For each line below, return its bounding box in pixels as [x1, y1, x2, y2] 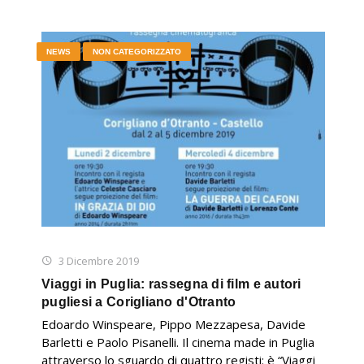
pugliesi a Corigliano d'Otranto [41, 294, 236, 309]
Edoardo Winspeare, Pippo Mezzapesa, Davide [41, 315, 305, 332]
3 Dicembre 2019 [58, 253, 139, 268]
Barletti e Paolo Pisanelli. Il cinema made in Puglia [41, 333, 314, 350]
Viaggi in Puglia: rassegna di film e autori [41, 276, 301, 291]
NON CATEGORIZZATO [93, 46, 181, 56]
